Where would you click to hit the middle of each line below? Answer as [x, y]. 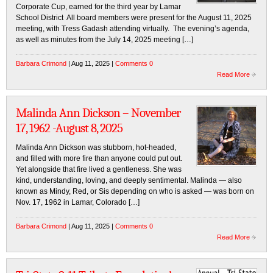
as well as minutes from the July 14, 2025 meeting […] [105, 40]
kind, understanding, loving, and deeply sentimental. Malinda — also [129, 180]
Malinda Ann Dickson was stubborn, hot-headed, [96, 147]
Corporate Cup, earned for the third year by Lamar [98, 7]
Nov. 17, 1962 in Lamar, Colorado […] [78, 202]
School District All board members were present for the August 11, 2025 [134, 18]
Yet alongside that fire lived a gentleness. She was [99, 169]
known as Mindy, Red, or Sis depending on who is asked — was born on [135, 191]
